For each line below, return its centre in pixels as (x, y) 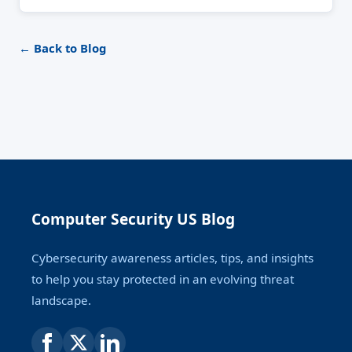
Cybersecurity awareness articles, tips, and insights (172, 257)
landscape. (61, 300)
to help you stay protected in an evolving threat (163, 279)
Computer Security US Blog (133, 218)
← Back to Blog (62, 48)
